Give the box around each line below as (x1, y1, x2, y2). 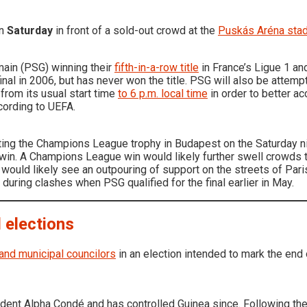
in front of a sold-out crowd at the (53, 23, 218, 37)
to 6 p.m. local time (118, 86, 208, 100)
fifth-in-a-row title (114, 60, 199, 74)
